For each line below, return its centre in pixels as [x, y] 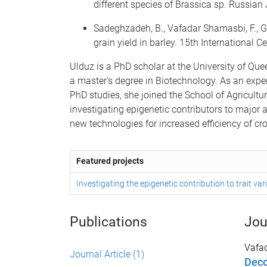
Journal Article [101, 254]
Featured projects [110, 161]
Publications [108, 222]
